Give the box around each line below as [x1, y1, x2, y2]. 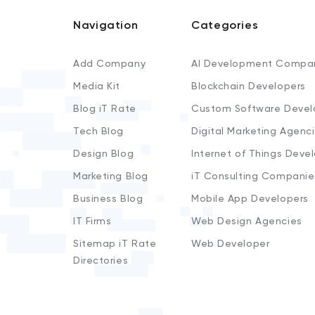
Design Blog [73, 149, 134, 159]
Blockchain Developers [191, 82, 306, 91]
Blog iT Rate [73, 104, 136, 114]
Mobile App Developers [191, 194, 309, 204]
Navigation [73, 20, 139, 32]
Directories [73, 256, 129, 266]
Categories [191, 20, 259, 32]
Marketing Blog [73, 172, 148, 181]
